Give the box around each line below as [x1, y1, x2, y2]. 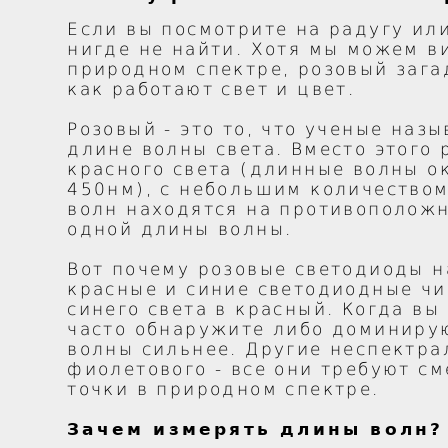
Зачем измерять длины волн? [67, 419, 444, 440]
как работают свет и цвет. [67, 79, 356, 100]
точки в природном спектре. [67, 379, 380, 400]
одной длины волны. [67, 219, 293, 240]
